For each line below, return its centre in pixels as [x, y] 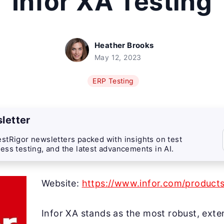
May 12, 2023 [118, 57]
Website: [62, 183]
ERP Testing [113, 81]
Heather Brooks [124, 45]
